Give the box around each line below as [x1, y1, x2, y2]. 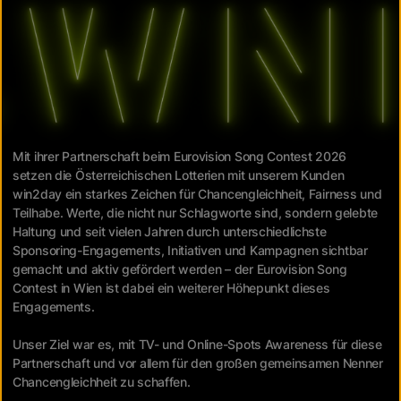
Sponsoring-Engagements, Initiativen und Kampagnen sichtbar [13, 243, 368, 259]
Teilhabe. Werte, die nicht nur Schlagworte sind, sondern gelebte [13, 205, 379, 221]
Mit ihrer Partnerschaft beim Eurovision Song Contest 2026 [13, 149, 347, 165]
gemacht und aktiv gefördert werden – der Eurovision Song [13, 261, 347, 277]
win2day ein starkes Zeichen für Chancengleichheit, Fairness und [13, 186, 382, 202]
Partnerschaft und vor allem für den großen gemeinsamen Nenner [13, 355, 383, 371]
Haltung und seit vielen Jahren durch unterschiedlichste [13, 224, 327, 240]
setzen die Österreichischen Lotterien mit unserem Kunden [13, 167, 345, 183]
